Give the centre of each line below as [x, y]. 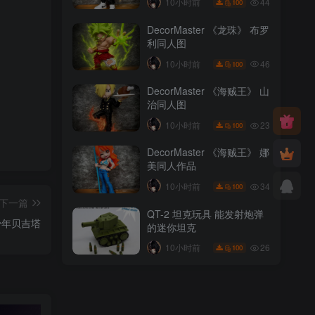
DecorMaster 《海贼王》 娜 [208, 152]
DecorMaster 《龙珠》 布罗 [208, 29]
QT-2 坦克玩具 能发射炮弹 [206, 213]
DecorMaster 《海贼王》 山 [208, 91]
